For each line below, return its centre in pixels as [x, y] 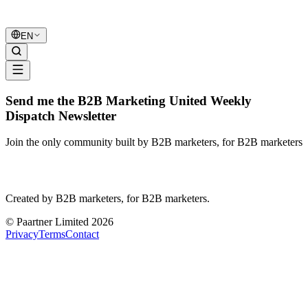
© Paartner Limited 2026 [59, 222]
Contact [82, 234]
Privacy [22, 234]
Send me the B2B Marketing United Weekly [129, 100]
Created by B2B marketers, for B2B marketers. [108, 199]
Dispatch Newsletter [61, 115]
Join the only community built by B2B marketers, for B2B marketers [154, 142]
